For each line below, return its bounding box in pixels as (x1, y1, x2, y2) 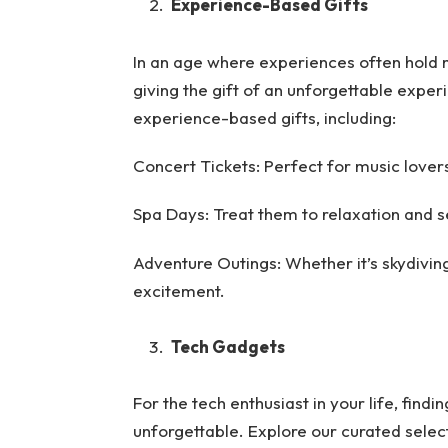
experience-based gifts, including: (132, 106, 396, 128)
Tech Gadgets (170, 336, 285, 357)
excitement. (132, 279, 225, 301)
